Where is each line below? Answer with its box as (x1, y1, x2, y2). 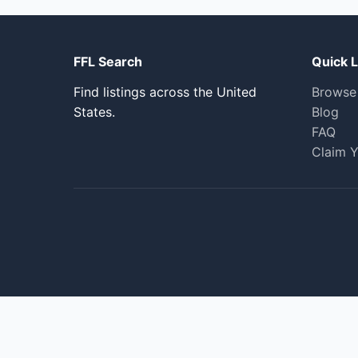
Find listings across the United (74, 84, 257, 100)
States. (74, 104, 115, 120)
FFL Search (74, 54, 142, 70)
